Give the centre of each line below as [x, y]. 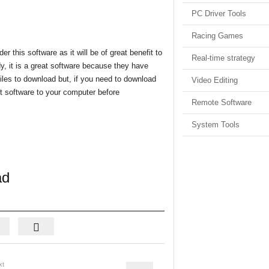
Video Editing [215, 80]
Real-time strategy [223, 58]
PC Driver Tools [219, 14]
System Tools [216, 125]
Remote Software [222, 102]
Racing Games [217, 36]
